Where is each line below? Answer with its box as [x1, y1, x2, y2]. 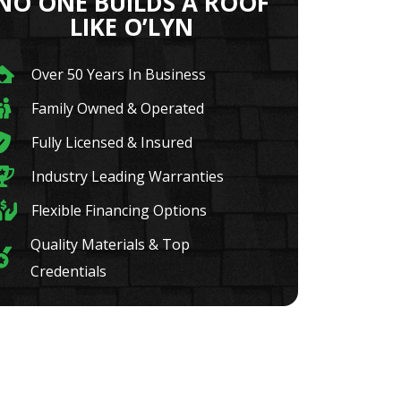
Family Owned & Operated [31, 98, 205, 118]
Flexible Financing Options [31, 200, 208, 220]
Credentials [30, 261, 107, 281]
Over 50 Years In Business [31, 64, 207, 84]
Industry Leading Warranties [31, 166, 225, 186]
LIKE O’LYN [70, 11, 194, 43]
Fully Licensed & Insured [31, 132, 193, 152]
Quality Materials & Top [30, 235, 190, 254]
